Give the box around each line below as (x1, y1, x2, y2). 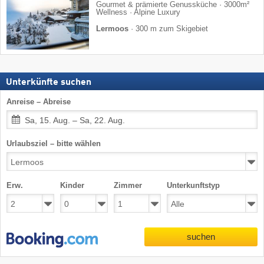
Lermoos (96, 25, 128, 34)
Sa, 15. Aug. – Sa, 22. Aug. (25, 115, 125, 125)
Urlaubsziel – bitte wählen (6, 138, 101, 148)
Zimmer (113, 180, 142, 190)
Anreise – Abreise (6, 97, 71, 106)
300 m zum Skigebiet (136, 25, 208, 34)
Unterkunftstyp (167, 180, 220, 190)
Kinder (60, 180, 84, 190)
